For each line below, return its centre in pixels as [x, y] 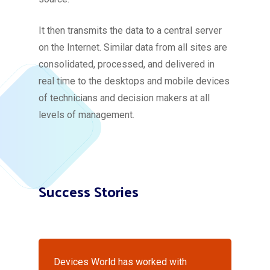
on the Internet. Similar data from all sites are [133, 47]
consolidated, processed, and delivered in [127, 64]
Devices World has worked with [121, 262]
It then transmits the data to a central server [130, 30]
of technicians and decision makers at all [124, 98]
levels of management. [87, 115]
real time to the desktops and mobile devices [134, 81]
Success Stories [89, 191]
